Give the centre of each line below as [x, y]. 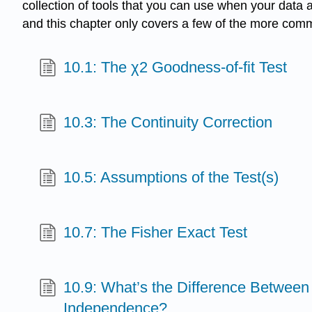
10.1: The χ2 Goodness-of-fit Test [175, 68]
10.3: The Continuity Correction [168, 123]
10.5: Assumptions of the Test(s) [171, 178]
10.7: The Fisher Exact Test [156, 233]
